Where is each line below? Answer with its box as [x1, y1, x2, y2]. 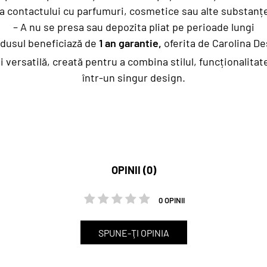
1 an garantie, [98, 36, 164, 49]
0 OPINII [158, 195, 185, 205]
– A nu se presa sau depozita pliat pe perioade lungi [13, 20, 254, 33]
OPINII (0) [111, 163, 156, 176]
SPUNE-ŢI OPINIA [98, 227, 169, 238]
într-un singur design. [82, 71, 185, 84]
